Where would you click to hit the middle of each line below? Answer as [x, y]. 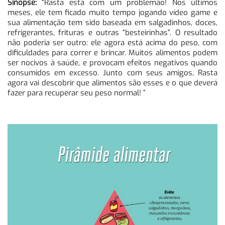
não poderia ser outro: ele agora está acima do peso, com [113, 43]
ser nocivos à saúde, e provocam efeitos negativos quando [113, 63]
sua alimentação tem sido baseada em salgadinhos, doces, [113, 23]
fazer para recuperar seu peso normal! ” [77, 93]
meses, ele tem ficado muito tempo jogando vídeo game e [113, 13]
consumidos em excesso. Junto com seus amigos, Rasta [113, 73]
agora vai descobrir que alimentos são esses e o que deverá [113, 83]
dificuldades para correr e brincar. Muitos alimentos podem [113, 53]
